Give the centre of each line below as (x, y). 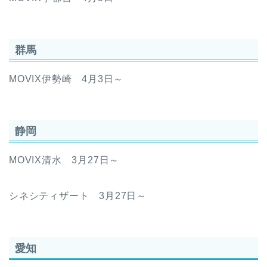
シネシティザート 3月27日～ (78, 196)
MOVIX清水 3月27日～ (64, 160)
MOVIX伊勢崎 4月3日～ (66, 79)
